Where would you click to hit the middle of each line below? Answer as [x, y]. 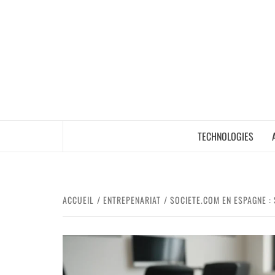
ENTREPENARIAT [132, 200]
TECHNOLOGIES [226, 136]
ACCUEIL [78, 200]
